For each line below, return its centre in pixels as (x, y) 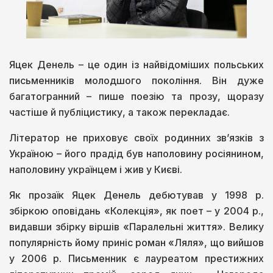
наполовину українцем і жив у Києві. (96, 170)
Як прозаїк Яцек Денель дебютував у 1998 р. (136, 195)
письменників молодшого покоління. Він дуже (136, 81)
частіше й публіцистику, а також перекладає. (119, 112)
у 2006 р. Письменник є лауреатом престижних (136, 259)
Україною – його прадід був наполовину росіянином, (136, 154)
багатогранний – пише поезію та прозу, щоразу (136, 97)
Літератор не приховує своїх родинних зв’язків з (136, 138)
